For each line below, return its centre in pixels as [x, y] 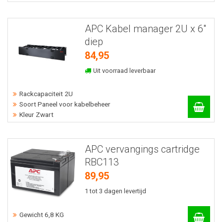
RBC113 [102, 162]
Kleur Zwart [36, 115]
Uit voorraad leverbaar [124, 70]
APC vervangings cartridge [142, 149]
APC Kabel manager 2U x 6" [145, 28]
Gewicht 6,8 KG [42, 214]
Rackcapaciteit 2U [46, 94]
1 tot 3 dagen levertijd [115, 191]
